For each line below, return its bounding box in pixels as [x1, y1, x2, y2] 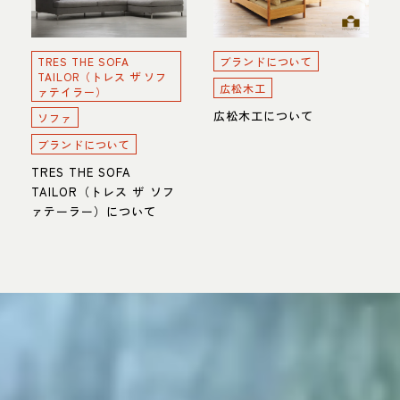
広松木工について [213, 107, 314, 124]
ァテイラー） [37, 84, 107, 99]
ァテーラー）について [31, 203, 157, 220]
